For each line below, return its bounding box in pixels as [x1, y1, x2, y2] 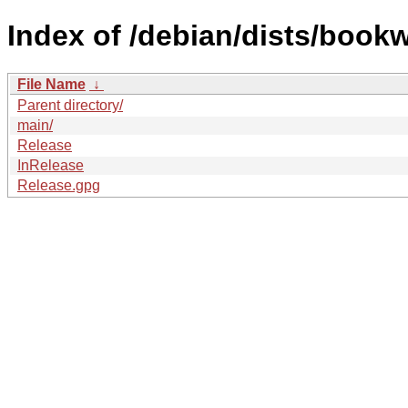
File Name [17, 76, 86, 92]
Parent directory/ [17, 97, 123, 113]
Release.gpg [17, 177, 100, 193]
